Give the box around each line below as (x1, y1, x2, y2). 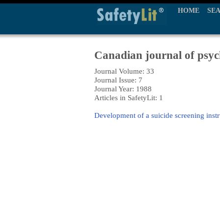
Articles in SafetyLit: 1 (94, 93, 163, 102)
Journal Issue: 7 (94, 76, 142, 84)
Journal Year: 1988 (94, 84, 152, 93)
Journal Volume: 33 (94, 67, 154, 75)
